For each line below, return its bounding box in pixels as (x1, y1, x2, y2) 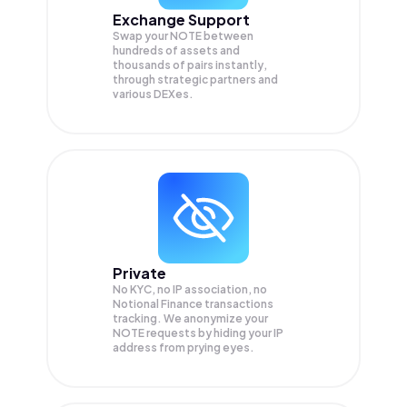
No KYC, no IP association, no (113, 283, 267, 296)
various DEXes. (113, 87, 194, 101)
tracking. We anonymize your (113, 312, 268, 325)
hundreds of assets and (113, 44, 240, 57)
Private (113, 263, 166, 283)
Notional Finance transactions (113, 297, 273, 311)
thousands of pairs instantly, (113, 58, 267, 72)
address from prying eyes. (113, 341, 254, 354)
